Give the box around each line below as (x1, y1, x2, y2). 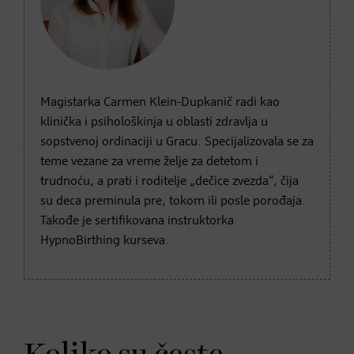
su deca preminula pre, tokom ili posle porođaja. (40, 194, 306, 208)
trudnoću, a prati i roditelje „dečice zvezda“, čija (40, 175, 299, 188)
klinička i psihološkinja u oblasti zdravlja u (40, 115, 268, 129)
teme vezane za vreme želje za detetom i (40, 155, 258, 168)
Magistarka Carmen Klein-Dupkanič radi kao (40, 96, 280, 109)
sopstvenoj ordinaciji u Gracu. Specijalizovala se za (40, 135, 314, 149)
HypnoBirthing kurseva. (40, 234, 169, 247)
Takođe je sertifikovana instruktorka (40, 214, 234, 228)
